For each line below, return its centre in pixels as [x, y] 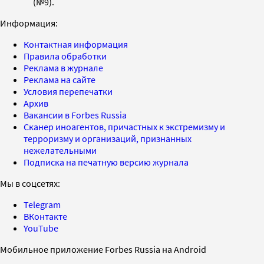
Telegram [42, 204]
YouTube [41, 228]
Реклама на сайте [60, 79]
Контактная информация [76, 44]
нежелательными [60, 150]
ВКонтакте [45, 216]
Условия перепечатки [68, 91]
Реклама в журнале [63, 67]
